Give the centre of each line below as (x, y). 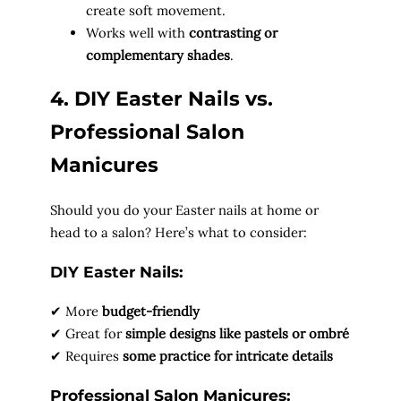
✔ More (76, 311)
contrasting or (233, 32)
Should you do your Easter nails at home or (184, 209)
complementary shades (158, 55)
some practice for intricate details (228, 356)
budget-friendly (151, 311)
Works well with (137, 32)
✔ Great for (88, 334)
